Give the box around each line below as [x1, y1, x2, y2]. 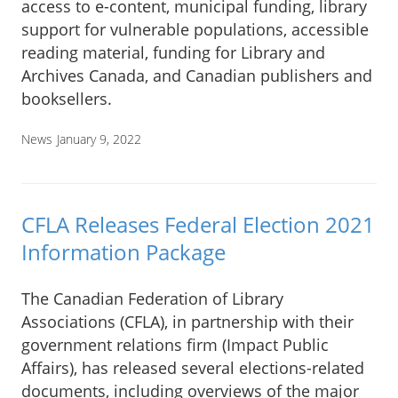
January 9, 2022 [57, 130, 141, 147]
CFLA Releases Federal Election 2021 [21, 210, 375, 240]
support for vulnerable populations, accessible [21, 18, 369, 40]
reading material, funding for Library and [21, 41, 325, 63]
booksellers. [21, 87, 112, 109]
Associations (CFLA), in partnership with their [21, 311, 354, 333]
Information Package [21, 237, 226, 267]
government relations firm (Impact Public [21, 334, 329, 356]
